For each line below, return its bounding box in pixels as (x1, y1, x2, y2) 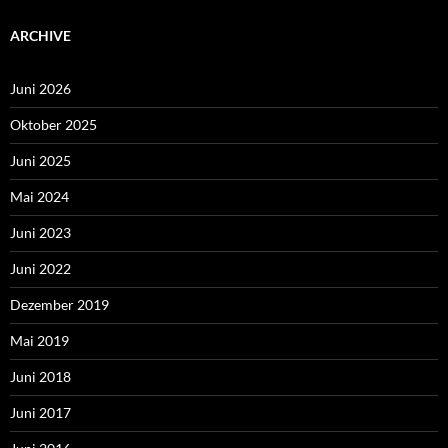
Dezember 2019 (10, 296, 109, 314)
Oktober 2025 (10, 116, 97, 134)
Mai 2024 (10, 188, 69, 206)
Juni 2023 (10, 224, 71, 242)
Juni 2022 (10, 260, 71, 278)
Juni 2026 (10, 80, 71, 98)
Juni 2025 (10, 152, 71, 170)
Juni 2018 (10, 368, 71, 386)
